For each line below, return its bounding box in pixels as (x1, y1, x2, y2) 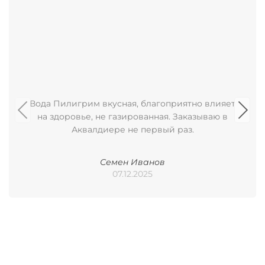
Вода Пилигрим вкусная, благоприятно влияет (30, 98, 235, 109)
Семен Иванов (100, 157, 165, 168)
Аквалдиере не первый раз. (71, 124, 194, 135)
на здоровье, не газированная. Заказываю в (37, 111, 228, 122)
